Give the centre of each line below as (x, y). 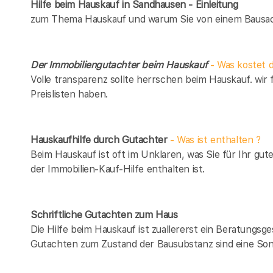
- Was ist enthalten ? (214, 140)
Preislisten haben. (69, 94)
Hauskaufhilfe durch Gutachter (99, 140)
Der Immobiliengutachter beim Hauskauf (120, 65)
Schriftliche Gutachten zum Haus (104, 214)
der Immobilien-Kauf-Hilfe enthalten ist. (118, 169)
